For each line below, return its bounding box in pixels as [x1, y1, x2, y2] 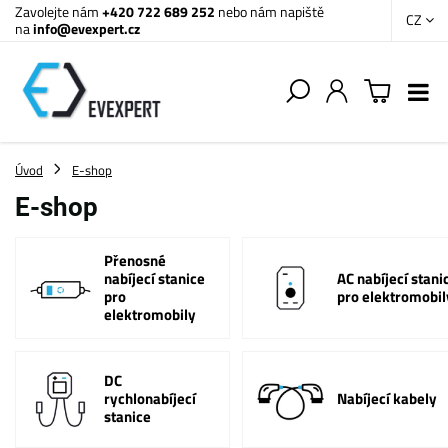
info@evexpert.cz [33, 18, 140, 39]
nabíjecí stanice [104, 267, 206, 290]
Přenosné [104, 249, 167, 272]
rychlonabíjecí [104, 387, 197, 411]
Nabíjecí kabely [336, 387, 437, 411]
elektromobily [104, 303, 197, 326]
